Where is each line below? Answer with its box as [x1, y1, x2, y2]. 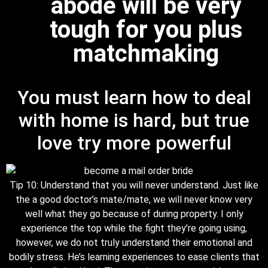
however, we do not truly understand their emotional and [16, 236, 252, 248]
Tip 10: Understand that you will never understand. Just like [10, 179, 258, 191]
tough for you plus [49, 15, 243, 44]
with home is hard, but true [19, 108, 249, 132]
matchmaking [73, 39, 219, 68]
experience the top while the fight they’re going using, [21, 222, 247, 234]
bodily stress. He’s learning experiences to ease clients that [8, 251, 260, 263]
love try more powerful [36, 131, 232, 154]
